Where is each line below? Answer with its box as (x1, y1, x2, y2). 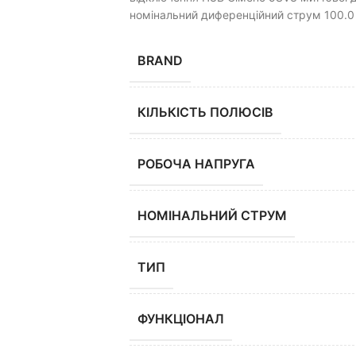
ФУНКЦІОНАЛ (137, 311, 224, 327)
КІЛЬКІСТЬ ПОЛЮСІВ (137, 104, 273, 121)
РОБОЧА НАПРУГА (137, 156, 255, 172)
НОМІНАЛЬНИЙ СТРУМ (137, 207, 287, 224)
